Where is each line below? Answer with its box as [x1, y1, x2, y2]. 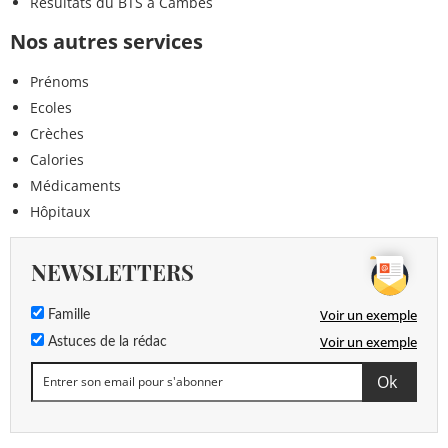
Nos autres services [10, 27, 203, 55]
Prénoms [30, 71, 89, 91]
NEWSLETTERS [31, 256, 194, 287]
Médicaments [30, 175, 121, 195]
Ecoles [30, 97, 72, 117]
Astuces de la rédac [44, 334, 167, 349]
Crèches [30, 123, 84, 143]
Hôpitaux [30, 201, 90, 221]
